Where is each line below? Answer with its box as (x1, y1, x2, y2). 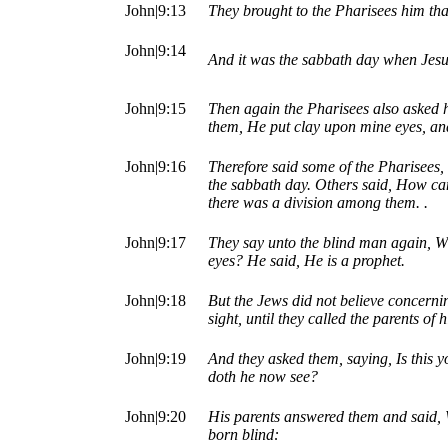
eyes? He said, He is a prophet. (208, 252, 405, 270)
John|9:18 (125, 292, 186, 310)
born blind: (208, 426, 279, 444)
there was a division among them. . (208, 194, 428, 212)
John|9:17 (125, 234, 186, 252)
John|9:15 (125, 100, 186, 118)
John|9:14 (125, 42, 186, 60)
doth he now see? (208, 368, 318, 386)
